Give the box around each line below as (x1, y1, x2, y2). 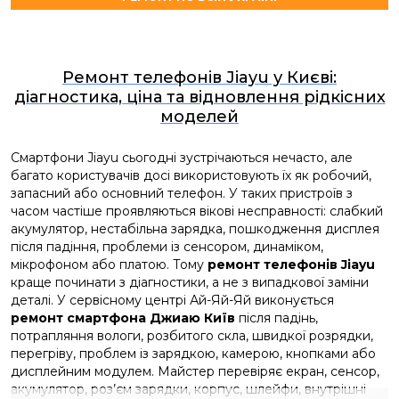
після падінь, (235, 310, 318, 326)
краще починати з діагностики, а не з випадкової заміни (11, 274, 369, 290)
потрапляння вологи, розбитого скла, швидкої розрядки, (11, 328, 373, 344)
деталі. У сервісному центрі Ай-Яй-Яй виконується (11, 292, 334, 308)
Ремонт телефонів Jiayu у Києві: (62, 68, 337, 87)
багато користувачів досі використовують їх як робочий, (11, 167, 371, 183)
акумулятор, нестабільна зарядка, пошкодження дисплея (11, 221, 379, 237)
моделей (160, 107, 239, 126)
